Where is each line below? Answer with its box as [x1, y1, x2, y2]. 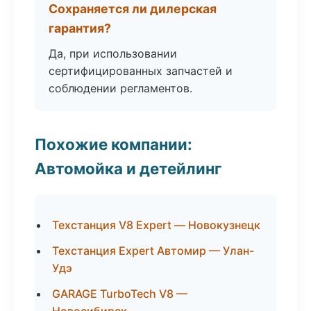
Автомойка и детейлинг [35, 159, 221, 178]
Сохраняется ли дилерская [49, 1, 217, 16]
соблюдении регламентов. [49, 81, 192, 95]
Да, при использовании [49, 47, 177, 60]
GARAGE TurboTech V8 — [52, 287, 187, 301]
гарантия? [49, 21, 111, 35]
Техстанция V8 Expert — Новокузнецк [52, 218, 260, 232]
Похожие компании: [35, 135, 192, 153]
